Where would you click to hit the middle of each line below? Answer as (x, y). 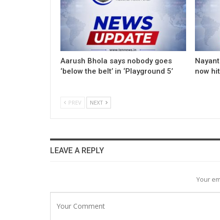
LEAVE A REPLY (77, 150)
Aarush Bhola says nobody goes (116, 61)
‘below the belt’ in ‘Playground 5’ (117, 71)
